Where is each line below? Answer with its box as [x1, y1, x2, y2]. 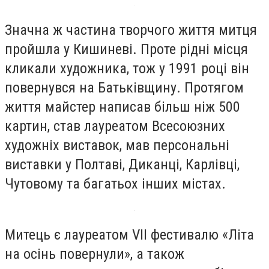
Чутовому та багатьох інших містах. [5, 175, 226, 192]
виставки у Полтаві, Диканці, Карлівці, [5, 156, 240, 173]
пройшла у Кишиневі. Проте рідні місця [5, 40, 248, 58]
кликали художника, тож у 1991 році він [5, 59, 249, 77]
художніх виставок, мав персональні [5, 136, 229, 154]
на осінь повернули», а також [5, 246, 184, 263]
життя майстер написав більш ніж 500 [5, 98, 240, 115]
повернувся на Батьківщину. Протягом [5, 79, 244, 96]
